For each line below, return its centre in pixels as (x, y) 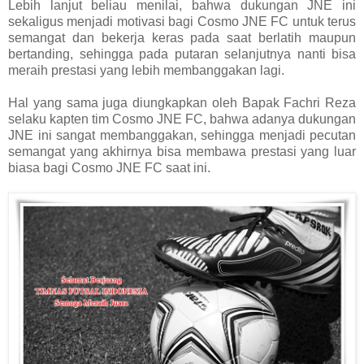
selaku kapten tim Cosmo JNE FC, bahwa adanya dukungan (182, 119)
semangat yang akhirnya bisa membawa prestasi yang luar (182, 152)
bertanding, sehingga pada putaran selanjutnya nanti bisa (182, 54)
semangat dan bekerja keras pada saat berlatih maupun (182, 38)
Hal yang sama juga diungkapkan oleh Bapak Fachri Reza (182, 103)
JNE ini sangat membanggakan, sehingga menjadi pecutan (182, 136)
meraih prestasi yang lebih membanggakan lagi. (146, 71)
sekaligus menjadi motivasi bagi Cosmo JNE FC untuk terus (182, 22)
